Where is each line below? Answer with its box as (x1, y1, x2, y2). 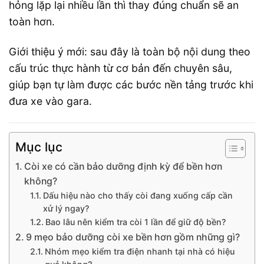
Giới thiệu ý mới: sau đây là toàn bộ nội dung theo (9, 45, 250, 58)
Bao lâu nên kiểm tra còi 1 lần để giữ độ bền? (45, 217, 226, 227)
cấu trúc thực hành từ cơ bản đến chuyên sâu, (9, 61, 232, 74)
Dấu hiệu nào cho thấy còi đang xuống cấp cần (42, 190, 233, 201)
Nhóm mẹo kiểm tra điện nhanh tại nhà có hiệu (44, 246, 235, 257)
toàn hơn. (9, 15, 55, 28)
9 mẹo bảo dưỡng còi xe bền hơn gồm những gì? (26, 232, 240, 243)
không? (24, 176, 58, 187)
